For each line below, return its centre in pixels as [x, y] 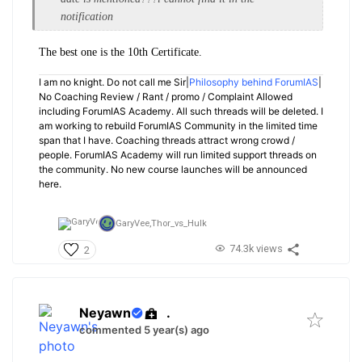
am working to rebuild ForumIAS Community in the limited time [178, 125]
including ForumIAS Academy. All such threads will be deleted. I [181, 111]
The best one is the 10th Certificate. [120, 52]
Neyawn [105, 313]
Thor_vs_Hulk [179, 223]
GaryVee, [133, 223]
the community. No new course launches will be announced [173, 169]
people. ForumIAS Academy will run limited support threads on [178, 154]
